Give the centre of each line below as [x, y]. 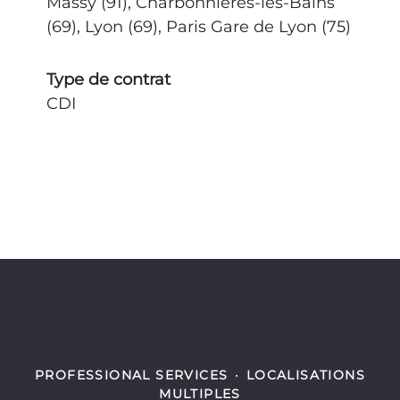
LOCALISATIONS [305, 375]
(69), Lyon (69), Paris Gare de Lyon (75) [199, 27]
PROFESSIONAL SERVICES [132, 375]
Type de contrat [108, 79]
